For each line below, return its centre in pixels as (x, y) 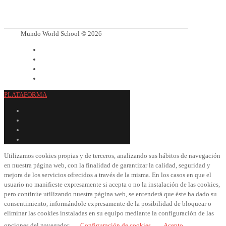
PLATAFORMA (25, 95)
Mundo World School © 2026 (61, 34)
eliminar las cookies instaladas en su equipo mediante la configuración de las (109, 213)
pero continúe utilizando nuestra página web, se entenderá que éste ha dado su (110, 194)
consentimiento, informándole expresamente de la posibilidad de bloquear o (108, 204)
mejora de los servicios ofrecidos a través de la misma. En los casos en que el (108, 175)
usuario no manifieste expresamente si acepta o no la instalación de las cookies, (112, 185)
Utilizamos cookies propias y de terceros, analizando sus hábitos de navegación (112, 156)
